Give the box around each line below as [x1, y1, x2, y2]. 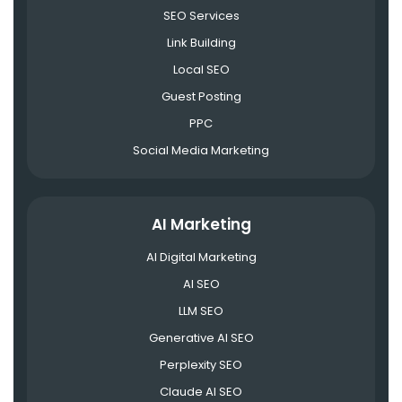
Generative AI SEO [148, 328, 254, 346]
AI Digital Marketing [145, 248, 257, 266]
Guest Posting [161, 87, 241, 105]
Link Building [166, 33, 236, 51]
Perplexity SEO [160, 355, 242, 373]
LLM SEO [179, 301, 223, 319]
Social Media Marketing [133, 141, 269, 159]
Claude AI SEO [160, 382, 242, 400]
